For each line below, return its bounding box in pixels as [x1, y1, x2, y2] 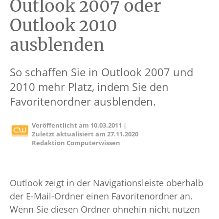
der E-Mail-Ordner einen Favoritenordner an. [10, 190, 193, 202]
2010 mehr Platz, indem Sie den [10, 79, 169, 94]
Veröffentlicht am [32, 121, 91, 130]
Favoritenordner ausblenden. [10, 94, 156, 109]
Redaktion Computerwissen [32, 138, 121, 147]
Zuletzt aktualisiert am [32, 130, 108, 138]
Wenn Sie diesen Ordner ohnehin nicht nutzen [10, 203, 200, 215]
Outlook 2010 [10, 15, 117, 36]
